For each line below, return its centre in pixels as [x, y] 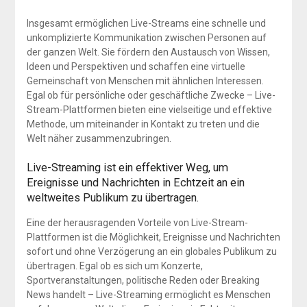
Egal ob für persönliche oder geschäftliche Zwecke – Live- [151, 95]
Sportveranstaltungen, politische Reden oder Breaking [143, 280]
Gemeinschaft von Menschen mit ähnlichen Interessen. [145, 81]
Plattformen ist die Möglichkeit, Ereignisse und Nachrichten [153, 237]
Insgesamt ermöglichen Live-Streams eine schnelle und [146, 23]
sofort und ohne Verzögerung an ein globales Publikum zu [151, 251]
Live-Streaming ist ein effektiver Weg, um [127, 167]
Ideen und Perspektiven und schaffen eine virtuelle [136, 66]
